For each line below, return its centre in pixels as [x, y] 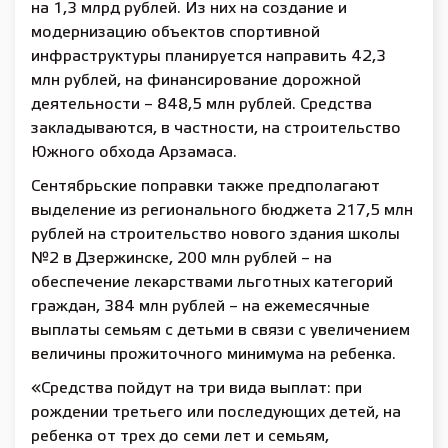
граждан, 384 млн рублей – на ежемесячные [200, 306]
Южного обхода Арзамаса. [134, 152]
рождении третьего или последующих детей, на [216, 412]
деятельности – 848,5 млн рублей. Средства [201, 104]
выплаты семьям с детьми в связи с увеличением [220, 330]
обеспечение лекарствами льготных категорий [212, 282]
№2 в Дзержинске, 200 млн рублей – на [181, 258]
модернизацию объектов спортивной [175, 32]
